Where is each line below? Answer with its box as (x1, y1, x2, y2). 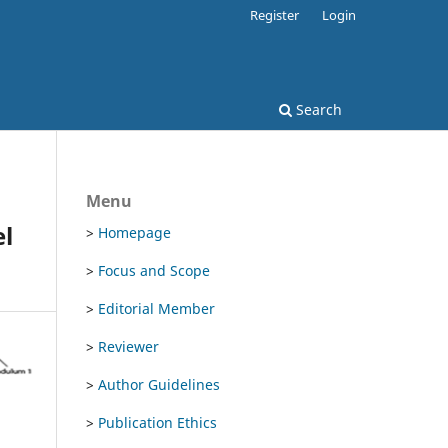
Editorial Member (98, 298, 215, 318)
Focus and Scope (98, 260, 210, 280)
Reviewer (98, 336, 159, 356)
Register (250, 5, 300, 24)
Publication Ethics (98, 412, 217, 432)
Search (292, 99, 342, 119)
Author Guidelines (98, 374, 220, 394)
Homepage (98, 222, 171, 242)
